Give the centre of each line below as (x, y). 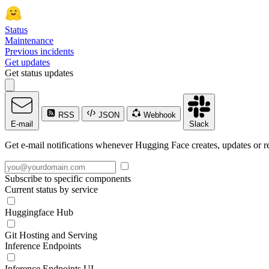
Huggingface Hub (39, 212)
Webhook (159, 115)
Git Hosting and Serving (51, 235)
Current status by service (51, 189)
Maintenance (29, 41)
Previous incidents (39, 51)
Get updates (27, 62)
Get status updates (39, 73)
